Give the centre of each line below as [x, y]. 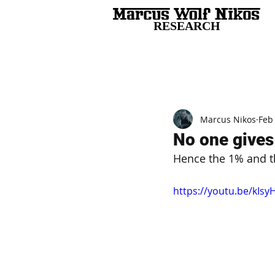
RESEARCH [187, 26]
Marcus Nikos [228, 119]
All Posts [131, 72]
